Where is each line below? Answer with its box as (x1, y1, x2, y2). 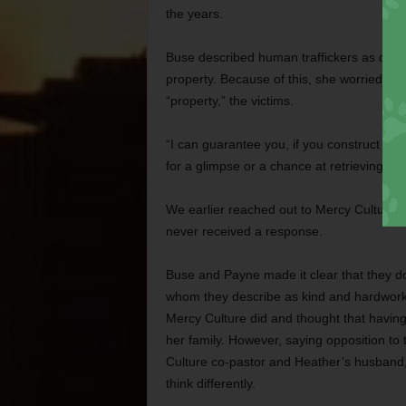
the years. (165, 6, 223, 21)
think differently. (165, 376, 256, 391)
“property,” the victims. (165, 93, 294, 108)
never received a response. (165, 224, 323, 238)
